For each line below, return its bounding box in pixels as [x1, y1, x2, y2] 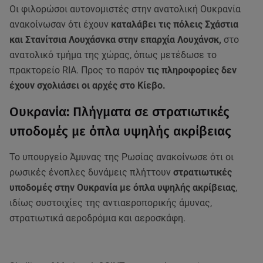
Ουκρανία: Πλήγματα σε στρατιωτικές [9, 104, 230, 120]
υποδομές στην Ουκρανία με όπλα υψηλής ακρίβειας [9, 182, 235, 194]
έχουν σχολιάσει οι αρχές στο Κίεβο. [9, 80, 168, 92]
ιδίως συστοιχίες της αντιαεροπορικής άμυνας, [9, 197, 212, 209]
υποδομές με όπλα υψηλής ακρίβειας [9, 123, 231, 140]
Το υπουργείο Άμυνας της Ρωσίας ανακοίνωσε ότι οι [9, 151, 234, 163]
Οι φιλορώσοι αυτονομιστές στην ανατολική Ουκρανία [9, 4, 241, 15]
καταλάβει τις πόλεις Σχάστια [111, 19, 238, 31]
